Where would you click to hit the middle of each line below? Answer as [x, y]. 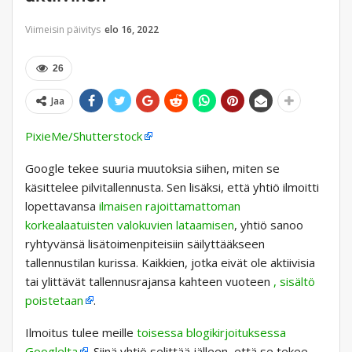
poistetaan [54, 301]
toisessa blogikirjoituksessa [211, 333]
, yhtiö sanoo [269, 225]
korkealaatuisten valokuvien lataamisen [130, 225]
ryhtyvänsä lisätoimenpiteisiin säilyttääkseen [145, 244]
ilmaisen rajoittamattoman [170, 206]
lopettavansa [62, 206]
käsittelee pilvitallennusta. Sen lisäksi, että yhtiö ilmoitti [172, 187]
